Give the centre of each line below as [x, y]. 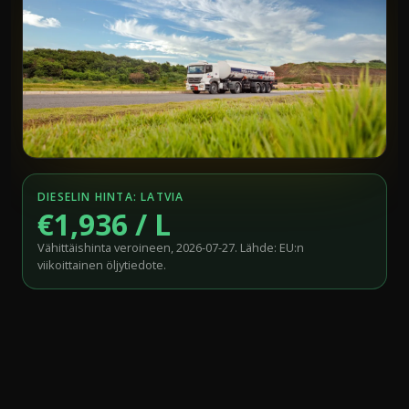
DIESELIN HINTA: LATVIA [111, 196]
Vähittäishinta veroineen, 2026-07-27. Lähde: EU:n [171, 247]
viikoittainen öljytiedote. [102, 264]
